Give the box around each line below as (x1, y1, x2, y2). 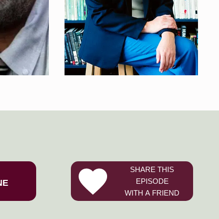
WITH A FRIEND (125, 188, 179, 197)
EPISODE (135, 176, 169, 185)
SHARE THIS (130, 165, 174, 174)
